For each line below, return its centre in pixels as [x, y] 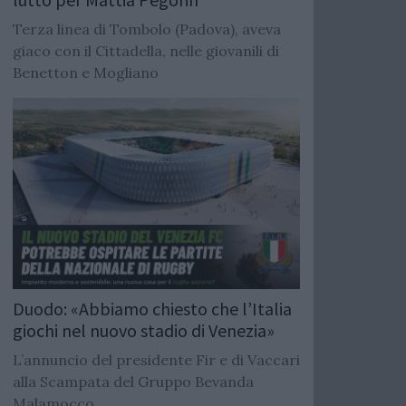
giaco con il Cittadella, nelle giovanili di [146, 50]
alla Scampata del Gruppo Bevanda [133, 381]
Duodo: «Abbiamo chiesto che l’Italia [152, 308]
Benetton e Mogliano [86, 72]
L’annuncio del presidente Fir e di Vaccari [156, 359]
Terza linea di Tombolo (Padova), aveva [147, 29]
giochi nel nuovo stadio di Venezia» [144, 330]
